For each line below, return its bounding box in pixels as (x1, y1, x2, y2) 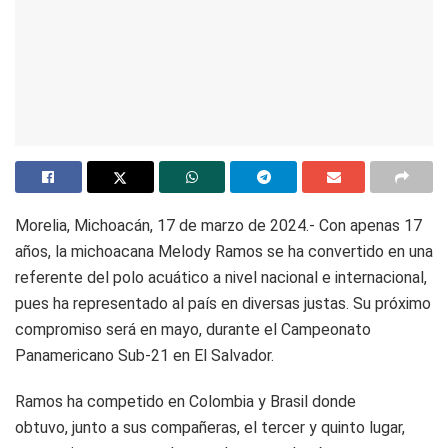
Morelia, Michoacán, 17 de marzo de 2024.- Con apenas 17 (15, 215, 422, 235)
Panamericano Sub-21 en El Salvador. (15, 345, 274, 365)
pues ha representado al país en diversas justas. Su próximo (15, 293, 431, 313)
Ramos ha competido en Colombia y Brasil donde (15, 391, 356, 411)
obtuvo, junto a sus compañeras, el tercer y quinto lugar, (15, 417, 405, 437)
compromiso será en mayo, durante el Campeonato (15, 319, 371, 339)
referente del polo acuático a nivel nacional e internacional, (15, 267, 427, 287)
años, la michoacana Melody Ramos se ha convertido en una (15, 241, 433, 261)
